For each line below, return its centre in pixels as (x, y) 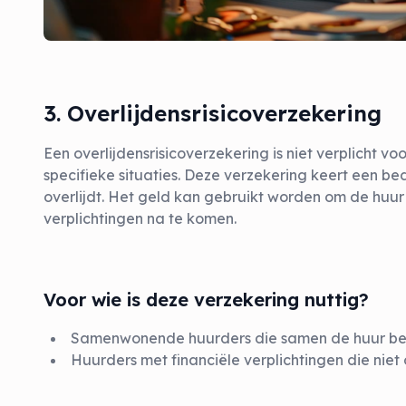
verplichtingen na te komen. (140, 218)
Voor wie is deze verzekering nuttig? (206, 300)
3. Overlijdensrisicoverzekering (213, 113)
